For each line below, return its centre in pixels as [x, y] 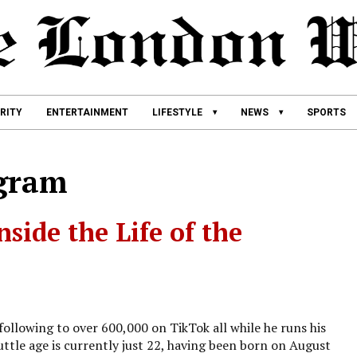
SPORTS [326, 113]
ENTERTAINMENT [87, 113]
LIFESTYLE [177, 113]
